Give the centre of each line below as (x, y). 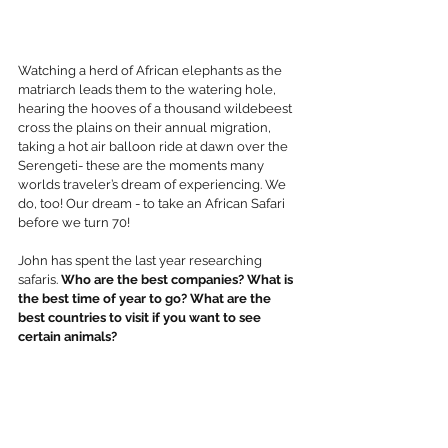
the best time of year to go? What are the (146, 299)
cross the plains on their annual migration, (146, 128)
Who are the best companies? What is (178, 280)
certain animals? (67, 337)
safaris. (39, 280)
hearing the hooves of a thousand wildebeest (156, 109)
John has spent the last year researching (141, 261)
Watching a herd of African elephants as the (151, 71)
